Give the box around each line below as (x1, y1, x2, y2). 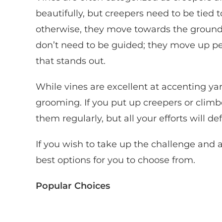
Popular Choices (36, 180, 110, 191)
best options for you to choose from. (36, 154, 195, 166)
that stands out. (36, 55, 106, 66)
